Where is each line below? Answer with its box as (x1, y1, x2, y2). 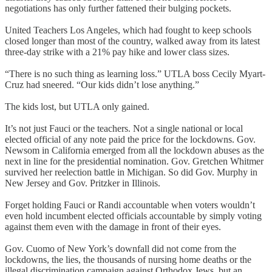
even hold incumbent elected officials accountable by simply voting (5, 210, 262, 221)
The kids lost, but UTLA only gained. (5, 101, 149, 112)
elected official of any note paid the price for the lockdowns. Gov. (5, 134, 256, 144)
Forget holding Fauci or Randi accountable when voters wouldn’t (5, 199, 255, 210)
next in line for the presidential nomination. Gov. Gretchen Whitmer (5, 155, 263, 166)
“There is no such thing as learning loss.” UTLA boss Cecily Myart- (5, 68, 265, 79)
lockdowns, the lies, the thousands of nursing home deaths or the (5, 254, 251, 265)
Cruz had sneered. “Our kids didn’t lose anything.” (5, 79, 199, 90)
